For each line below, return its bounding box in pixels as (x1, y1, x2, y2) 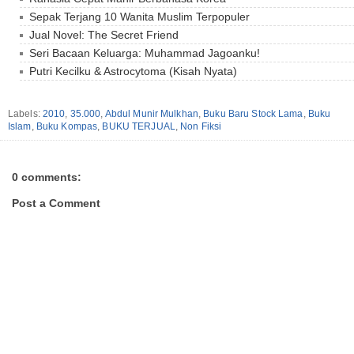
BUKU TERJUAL (102, 121, 175, 133)
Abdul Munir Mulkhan (104, 108, 198, 120)
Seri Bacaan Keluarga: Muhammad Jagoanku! (29, 47, 260, 60)
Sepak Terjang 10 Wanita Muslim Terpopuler (29, 10, 250, 24)
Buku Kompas (36, 121, 98, 133)
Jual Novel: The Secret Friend (29, 28, 179, 42)
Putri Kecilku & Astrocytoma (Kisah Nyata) (29, 65, 237, 78)
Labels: (8, 108, 43, 120)
